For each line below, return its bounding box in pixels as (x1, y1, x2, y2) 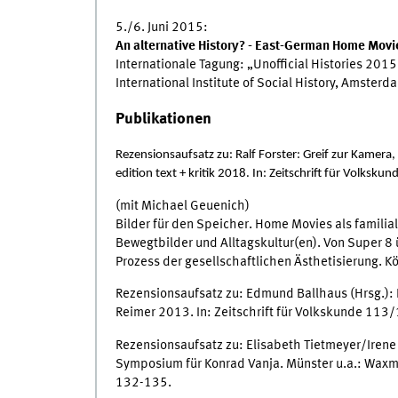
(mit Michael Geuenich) (115, 198, 250, 213)
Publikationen (115, 111, 211, 128)
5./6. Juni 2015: (115, 20, 208, 35)
